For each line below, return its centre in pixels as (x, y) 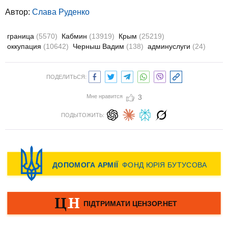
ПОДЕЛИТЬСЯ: (66, 77)
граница (22, 36)
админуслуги (170, 46)
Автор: (19, 12)
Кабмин (75, 36)
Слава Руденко (61, 12)
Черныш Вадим (99, 46)
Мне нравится (104, 96)
